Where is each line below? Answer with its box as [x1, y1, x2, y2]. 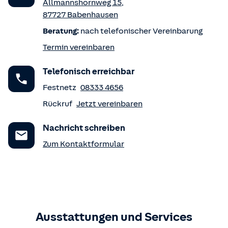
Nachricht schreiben [43, 123, 125, 133]
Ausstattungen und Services [36, 210, 192, 223]
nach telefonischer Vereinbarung [79, 26, 203, 36]
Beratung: [43, 26, 79, 36]
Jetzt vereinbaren [76, 99, 142, 108]
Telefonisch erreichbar [43, 67, 134, 76]
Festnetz [43, 83, 76, 92]
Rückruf [43, 99, 72, 108]
